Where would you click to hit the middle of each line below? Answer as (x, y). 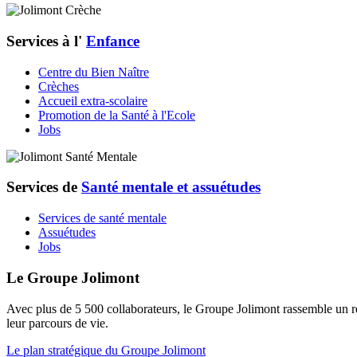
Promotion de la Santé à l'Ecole (117, 115)
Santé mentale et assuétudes (171, 187)
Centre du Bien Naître (94, 72)
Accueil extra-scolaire (93, 100)
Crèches (59, 86)
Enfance (113, 41)
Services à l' (46, 41)
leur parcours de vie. (57, 323)
